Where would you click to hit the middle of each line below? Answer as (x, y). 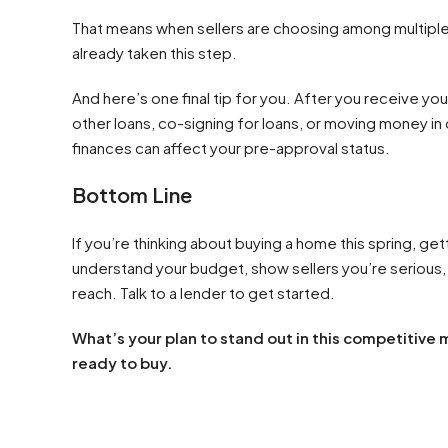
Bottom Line (132, 194)
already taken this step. (154, 52)
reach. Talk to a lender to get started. (203, 292)
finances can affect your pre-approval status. (232, 147)
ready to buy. (122, 362)
